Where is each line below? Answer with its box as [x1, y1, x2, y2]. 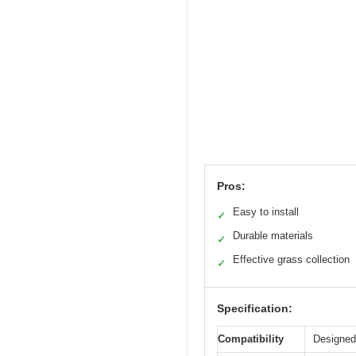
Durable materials [233, 230, 313, 242]
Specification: [217, 302, 292, 315]
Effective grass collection [233, 253, 350, 266]
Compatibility [218, 333, 284, 346]
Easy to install [233, 206, 299, 219]
